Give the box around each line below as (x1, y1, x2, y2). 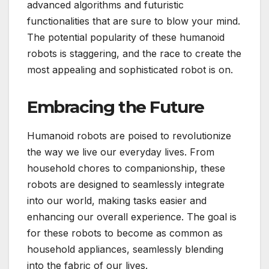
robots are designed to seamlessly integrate (27, 178, 225, 191)
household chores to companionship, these (27, 162, 225, 175)
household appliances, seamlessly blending (27, 243, 223, 256)
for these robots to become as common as (27, 227, 223, 240)
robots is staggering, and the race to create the (27, 47, 241, 59)
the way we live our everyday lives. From (27, 146, 214, 159)
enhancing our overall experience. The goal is (27, 211, 237, 223)
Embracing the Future (27, 96, 204, 117)
